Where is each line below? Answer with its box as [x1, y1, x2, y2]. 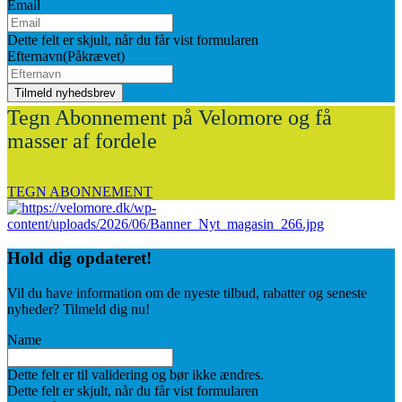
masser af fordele [7, 128, 157, 153]
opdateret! [76, 249, 152, 268]
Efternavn [7, 48, 63, 65]
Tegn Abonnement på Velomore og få [7, 105, 332, 129]
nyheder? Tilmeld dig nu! [7, 301, 150, 318]
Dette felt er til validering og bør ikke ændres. [7, 367, 264, 383]
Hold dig [7, 249, 76, 268]
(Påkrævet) [63, 48, 125, 65]
